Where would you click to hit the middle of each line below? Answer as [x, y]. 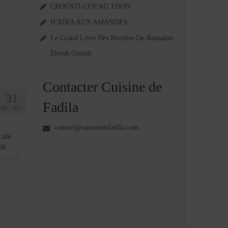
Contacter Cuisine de [102, 87]
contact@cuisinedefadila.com [95, 128]
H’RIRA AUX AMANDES [89, 22]
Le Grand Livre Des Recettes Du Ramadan [111, 38]
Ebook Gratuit [71, 53]
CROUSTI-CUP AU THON [90, 7]
